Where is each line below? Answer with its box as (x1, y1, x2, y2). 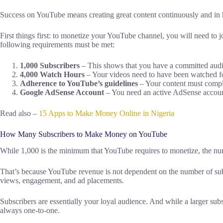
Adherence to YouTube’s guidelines (20, 79, 138, 88)
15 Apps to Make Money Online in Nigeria (39, 109, 174, 118)
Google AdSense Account (20, 88, 104, 97)
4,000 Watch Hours (20, 70, 85, 79)
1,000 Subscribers (20, 61, 80, 70)
